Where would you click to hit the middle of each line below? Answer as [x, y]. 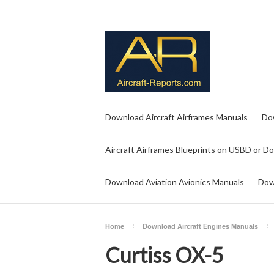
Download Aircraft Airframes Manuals [176, 117]
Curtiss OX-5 [165, 255]
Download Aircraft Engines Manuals [200, 226]
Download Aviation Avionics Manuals [175, 182]
